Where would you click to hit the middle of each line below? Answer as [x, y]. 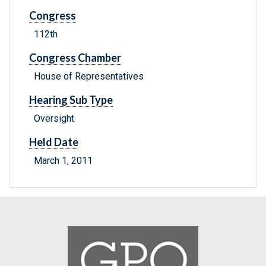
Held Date [54, 142]
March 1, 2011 [63, 161]
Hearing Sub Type [71, 100]
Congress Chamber [75, 58]
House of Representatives [89, 77]
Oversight [54, 119]
